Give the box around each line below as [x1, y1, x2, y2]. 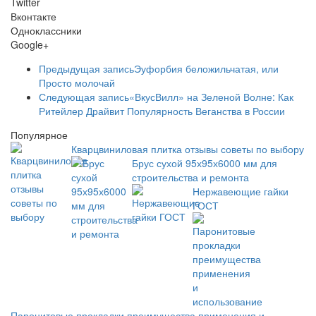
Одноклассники [11, 23, 82, 37]
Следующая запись [39, 89, 129, 104]
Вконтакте [11, 8, 56, 23]
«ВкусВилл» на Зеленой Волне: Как [129, 89, 293, 104]
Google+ [11, 37, 49, 51]
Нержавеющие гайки [193, 183, 288, 198]
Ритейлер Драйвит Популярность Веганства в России [39, 103, 285, 118]
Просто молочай [39, 75, 115, 90]
